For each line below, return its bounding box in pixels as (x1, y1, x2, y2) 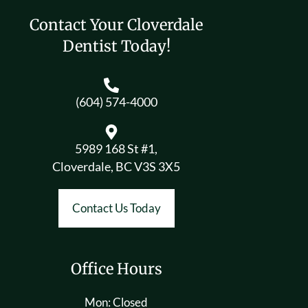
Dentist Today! (62, 36, 170, 56)
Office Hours (70, 258, 162, 278)
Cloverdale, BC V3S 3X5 (52, 158, 180, 174)
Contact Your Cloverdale (30, 14, 203, 34)
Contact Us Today (71, 200, 161, 215)
